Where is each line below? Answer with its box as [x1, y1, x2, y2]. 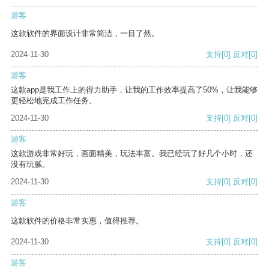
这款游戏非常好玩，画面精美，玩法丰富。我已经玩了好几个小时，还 [11, 149, 253, 159]
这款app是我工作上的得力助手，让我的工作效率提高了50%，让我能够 [11, 85, 258, 95]
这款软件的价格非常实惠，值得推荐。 [11, 216, 144, 226]
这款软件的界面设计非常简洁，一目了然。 [11, 29, 159, 38]
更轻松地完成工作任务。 [11, 96, 97, 106]
